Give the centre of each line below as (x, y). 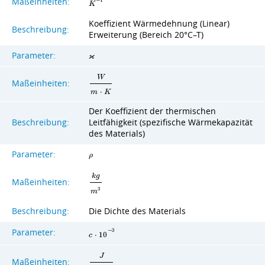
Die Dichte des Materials (137, 211)
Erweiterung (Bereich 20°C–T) (146, 35)
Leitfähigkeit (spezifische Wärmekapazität (171, 122)
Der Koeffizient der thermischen (152, 111)
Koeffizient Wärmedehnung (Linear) (159, 24)
